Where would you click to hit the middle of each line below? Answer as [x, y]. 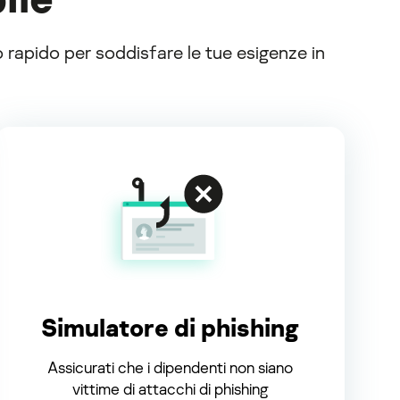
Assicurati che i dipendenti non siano [171, 367]
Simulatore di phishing [171, 327]
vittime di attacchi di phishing [170, 388]
